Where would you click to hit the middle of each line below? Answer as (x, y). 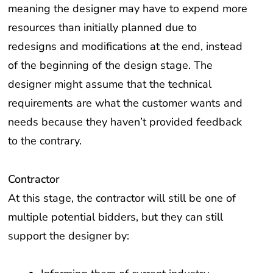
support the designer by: (69, 236)
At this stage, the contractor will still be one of (122, 198)
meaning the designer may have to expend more (128, 9)
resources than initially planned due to (103, 28)
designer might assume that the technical (110, 84)
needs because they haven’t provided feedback (125, 122)
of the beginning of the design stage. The (111, 66)
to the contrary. (45, 141)
